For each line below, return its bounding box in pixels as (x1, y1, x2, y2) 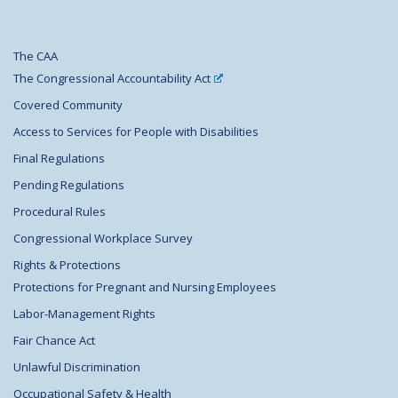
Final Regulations (13, 149, 105, 166)
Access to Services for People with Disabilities (13, 123, 259, 139)
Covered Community (13, 96, 123, 113)
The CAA (13, 47, 58, 64)
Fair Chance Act (13, 331, 95, 348)
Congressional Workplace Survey (13, 229, 193, 246)
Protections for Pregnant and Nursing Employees (13, 278, 276, 295)
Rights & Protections (13, 256, 121, 273)
